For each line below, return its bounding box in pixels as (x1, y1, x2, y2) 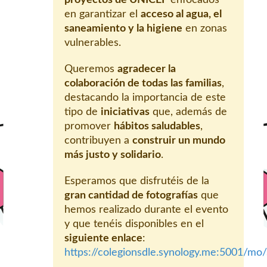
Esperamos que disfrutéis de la (64, 176, 209, 187)
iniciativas (101, 107, 150, 118)
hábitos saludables (114, 121, 200, 132)
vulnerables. (64, 38, 121, 49)
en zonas (182, 23, 227, 35)
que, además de (150, 107, 227, 118)
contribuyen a (64, 135, 132, 147)
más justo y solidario (64, 150, 161, 161)
